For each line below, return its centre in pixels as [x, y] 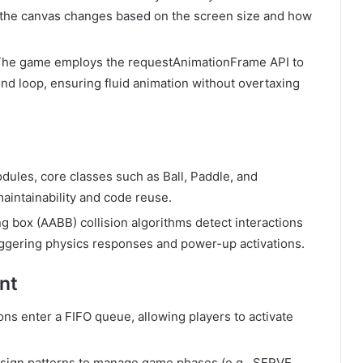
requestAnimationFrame [197, 62]
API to [285, 62]
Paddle [210, 177]
